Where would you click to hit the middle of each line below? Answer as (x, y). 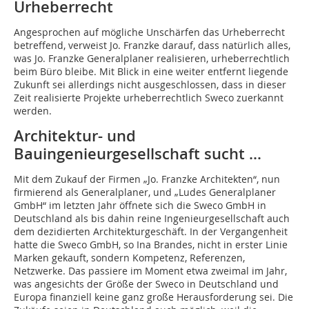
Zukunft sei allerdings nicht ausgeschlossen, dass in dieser (150, 85)
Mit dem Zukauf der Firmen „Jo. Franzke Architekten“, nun (147, 179)
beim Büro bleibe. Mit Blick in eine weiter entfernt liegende (151, 72)
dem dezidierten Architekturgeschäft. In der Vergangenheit (151, 232)
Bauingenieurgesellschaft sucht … (138, 154)
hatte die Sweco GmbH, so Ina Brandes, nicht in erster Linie (151, 245)
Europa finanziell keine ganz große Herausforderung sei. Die (153, 297)
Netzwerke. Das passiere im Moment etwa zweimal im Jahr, (150, 271)
